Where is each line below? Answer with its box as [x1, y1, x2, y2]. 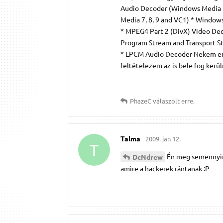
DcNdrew [132, 152, 163, 162]
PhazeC [130, 96, 151, 105]
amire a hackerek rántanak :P [120, 164, 210, 173]
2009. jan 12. [145, 134, 181, 143]
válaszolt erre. [151, 96, 195, 105]
